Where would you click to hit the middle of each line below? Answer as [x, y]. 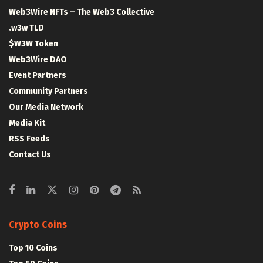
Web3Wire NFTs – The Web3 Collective [82, 12]
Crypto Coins [38, 224]
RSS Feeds [29, 139]
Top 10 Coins [33, 248]
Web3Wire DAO [38, 59]
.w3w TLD [26, 28]
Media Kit [27, 123]
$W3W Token [33, 43]
